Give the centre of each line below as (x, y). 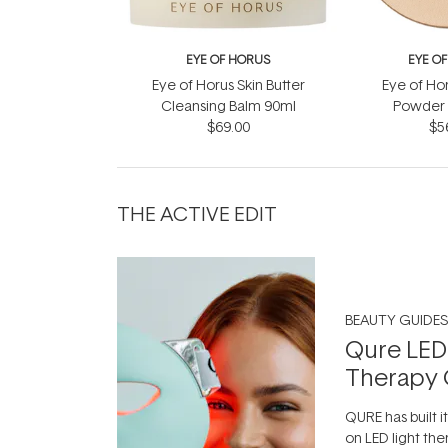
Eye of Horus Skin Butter (228, 84)
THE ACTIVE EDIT (197, 212)
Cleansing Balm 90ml (228, 105)
